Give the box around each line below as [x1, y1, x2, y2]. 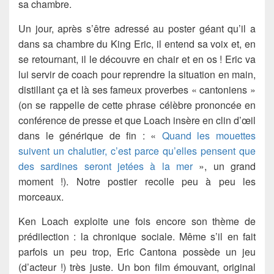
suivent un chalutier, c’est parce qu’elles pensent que [18, 144, 256, 158]
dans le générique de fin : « [18, 128, 162, 143]
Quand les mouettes [161, 128, 256, 143]
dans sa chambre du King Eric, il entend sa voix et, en [18, 37, 256, 51]
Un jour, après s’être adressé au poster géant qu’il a [18, 21, 256, 36]
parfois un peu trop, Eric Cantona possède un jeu [18, 245, 256, 259]
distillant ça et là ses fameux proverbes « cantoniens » [18, 83, 256, 97]
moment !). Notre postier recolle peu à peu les [18, 174, 256, 189]
